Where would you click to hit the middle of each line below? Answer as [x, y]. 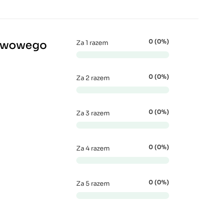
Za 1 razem [92, 43]
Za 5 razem [93, 184]
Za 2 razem [93, 78]
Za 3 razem [93, 113]
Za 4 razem [93, 148]
